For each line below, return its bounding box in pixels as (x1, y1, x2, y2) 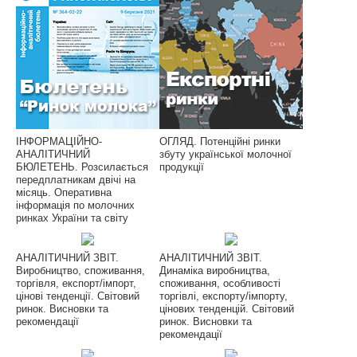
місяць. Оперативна (16, 186, 112, 198)
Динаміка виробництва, (159, 264, 270, 277)
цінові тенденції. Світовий (16, 289, 139, 302)
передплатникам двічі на (16, 173, 135, 186)
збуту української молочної (159, 147, 292, 160)
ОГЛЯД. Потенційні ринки (159, 135, 280, 147)
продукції (159, 160, 204, 173)
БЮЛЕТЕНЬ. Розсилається (16, 160, 148, 173)
